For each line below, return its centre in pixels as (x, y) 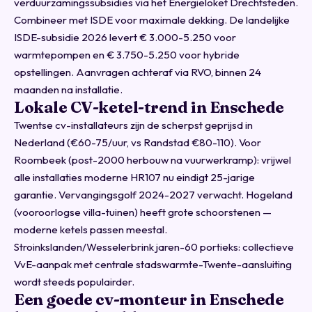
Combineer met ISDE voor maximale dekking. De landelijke (152, 20)
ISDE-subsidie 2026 (61, 37)
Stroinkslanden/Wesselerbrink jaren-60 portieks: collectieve (154, 247)
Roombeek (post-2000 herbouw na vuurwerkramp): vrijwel (153, 160)
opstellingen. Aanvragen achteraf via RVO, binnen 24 (138, 72)
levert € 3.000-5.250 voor (172, 37)
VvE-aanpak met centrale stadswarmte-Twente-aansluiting (153, 264)
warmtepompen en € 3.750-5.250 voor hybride (127, 55)
